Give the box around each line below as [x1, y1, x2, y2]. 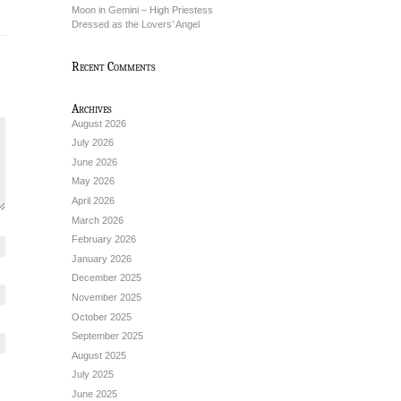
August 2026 [72, 117, 126, 129]
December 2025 [72, 272, 141, 284]
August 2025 [72, 349, 126, 361]
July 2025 [72, 369, 114, 380]
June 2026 [72, 156, 117, 167]
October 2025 [72, 311, 132, 322]
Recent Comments [72, 59, 156, 75]
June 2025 [72, 388, 117, 399]
